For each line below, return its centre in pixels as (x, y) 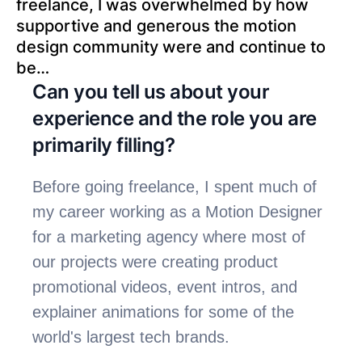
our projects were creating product (156, 262)
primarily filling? (104, 145)
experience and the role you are (175, 118)
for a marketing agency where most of (169, 237)
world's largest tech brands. (131, 337)
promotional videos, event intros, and (165, 287)
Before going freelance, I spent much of (175, 187)
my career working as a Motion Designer (178, 212)
